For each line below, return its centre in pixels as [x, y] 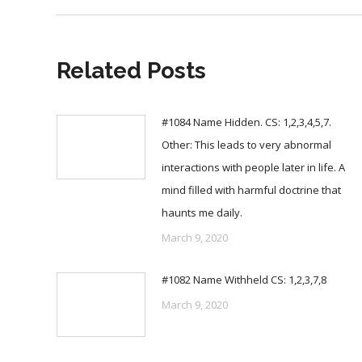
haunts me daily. [202, 213]
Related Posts [131, 71]
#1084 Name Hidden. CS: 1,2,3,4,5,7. [246, 122]
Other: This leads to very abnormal [246, 145]
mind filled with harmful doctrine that [251, 190]
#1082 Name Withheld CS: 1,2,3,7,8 [244, 280]
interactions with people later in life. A [253, 167]
